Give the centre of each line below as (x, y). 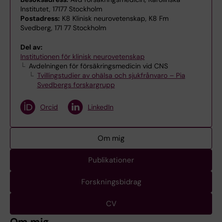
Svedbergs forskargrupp (76, 85)
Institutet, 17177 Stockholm (61, 9)
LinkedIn (101, 107)
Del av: (31, 47)
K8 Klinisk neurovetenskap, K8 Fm (114, 18)
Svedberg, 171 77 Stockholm (63, 28)
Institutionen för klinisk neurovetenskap (83, 56)
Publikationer (111, 160)
